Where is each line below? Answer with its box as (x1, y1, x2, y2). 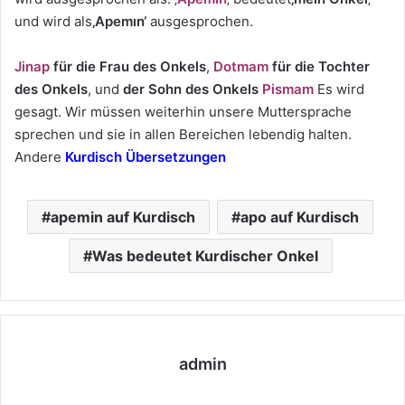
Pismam (262, 80, 314, 99)
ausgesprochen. (150, 13, 253, 31)
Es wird (317, 80, 364, 99)
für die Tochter (268, 58, 370, 76)
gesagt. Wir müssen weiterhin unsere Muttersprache (14, 103, 352, 121)
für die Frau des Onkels (50, 58, 206, 76)
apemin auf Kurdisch (51, 208, 195, 227)
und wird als (14, 13, 92, 31)
